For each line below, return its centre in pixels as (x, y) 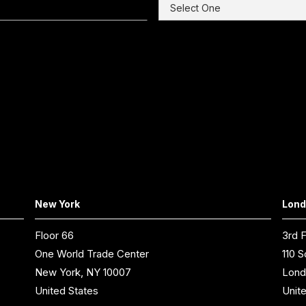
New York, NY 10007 (83, 273)
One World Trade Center (92, 254)
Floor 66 (54, 236)
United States (66, 291)
